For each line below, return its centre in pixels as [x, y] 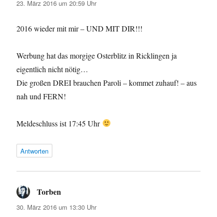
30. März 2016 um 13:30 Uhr [57, 207]
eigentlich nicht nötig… [53, 69]
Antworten [35, 151]
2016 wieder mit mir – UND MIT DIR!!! [80, 28]
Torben [49, 191]
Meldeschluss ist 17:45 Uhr [59, 123]
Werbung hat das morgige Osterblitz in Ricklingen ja [97, 55]
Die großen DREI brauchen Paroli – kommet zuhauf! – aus [107, 82]
